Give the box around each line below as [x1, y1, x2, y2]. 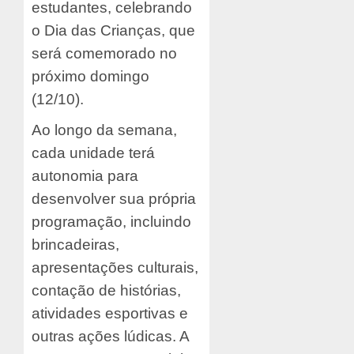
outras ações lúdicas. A [32, 328, 189, 345]
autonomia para [32, 168, 138, 185]
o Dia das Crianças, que [32, 22, 195, 40]
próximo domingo [32, 68, 149, 85]
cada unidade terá [32, 145, 155, 162]
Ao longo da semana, [32, 122, 177, 139]
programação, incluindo [32, 213, 191, 231]
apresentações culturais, [32, 259, 198, 277]
